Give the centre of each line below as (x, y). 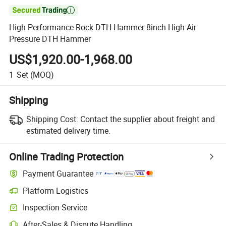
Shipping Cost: (52, 119)
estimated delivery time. (68, 130)
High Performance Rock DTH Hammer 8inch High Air (103, 27)
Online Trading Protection (67, 156)
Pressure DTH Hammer (50, 39)
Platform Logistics (56, 190)
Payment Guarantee (58, 174)
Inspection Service (55, 208)
